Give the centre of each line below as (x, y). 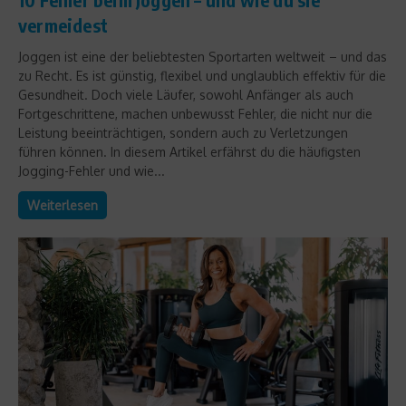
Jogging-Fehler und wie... (92, 170)
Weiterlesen (63, 205)
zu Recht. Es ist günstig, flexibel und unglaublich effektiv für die (202, 75)
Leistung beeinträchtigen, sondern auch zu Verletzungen (183, 132)
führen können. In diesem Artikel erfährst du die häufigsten (189, 151)
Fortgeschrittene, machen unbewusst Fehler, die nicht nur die (195, 113)
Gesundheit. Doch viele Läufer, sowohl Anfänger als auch (186, 94)
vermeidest (63, 24)
